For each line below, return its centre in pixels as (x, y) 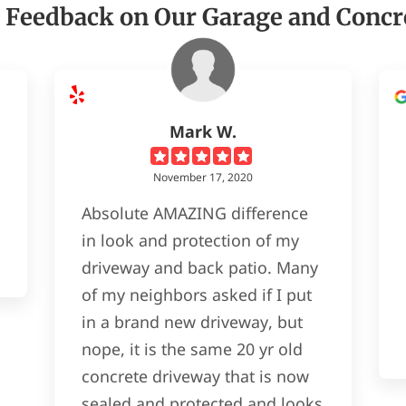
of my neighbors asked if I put (196, 294)
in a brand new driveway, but (192, 321)
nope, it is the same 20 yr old (192, 348)
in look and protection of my (190, 240)
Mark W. (203, 131)
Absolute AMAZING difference (194, 213)
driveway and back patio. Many (199, 267)
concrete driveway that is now (195, 376)
